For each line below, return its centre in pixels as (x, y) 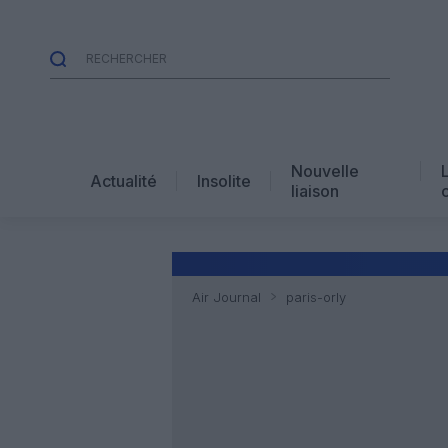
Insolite (224, 180)
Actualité (123, 180)
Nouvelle (325, 170)
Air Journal (226, 297)
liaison (315, 190)
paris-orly (315, 297)
